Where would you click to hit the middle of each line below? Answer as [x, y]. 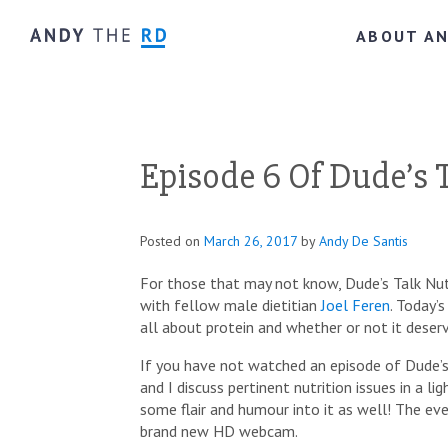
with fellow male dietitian [230, 304]
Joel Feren [355, 304]
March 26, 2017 [250, 240]
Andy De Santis [363, 240]
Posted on [172, 240]
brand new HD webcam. [219, 430]
